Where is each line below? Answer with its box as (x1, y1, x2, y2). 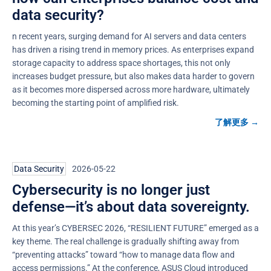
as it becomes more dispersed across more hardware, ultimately (12, 84, 250, 94)
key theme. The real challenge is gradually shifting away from (12, 236, 239, 246)
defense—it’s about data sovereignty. (12, 198, 250, 215)
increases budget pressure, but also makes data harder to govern (12, 71, 255, 81)
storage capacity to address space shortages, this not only (12, 57, 230, 68)
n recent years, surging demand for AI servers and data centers (12, 31, 246, 41)
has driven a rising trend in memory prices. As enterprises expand (12, 44, 254, 54)
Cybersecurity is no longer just (12, 181, 210, 198)
